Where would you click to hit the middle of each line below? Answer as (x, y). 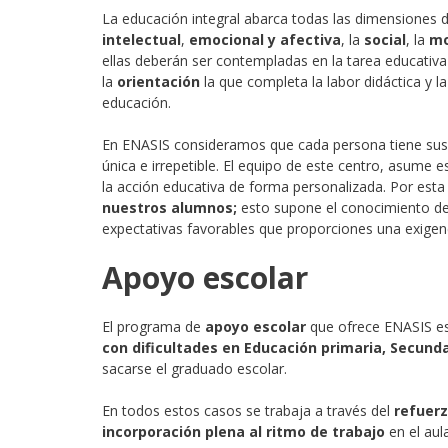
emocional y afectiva (265, 39)
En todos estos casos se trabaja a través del (248, 410)
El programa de (153, 326)
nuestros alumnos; (169, 207)
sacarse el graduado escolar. (194, 368)
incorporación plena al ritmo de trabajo (243, 431)
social (385, 39)
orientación (158, 81)
